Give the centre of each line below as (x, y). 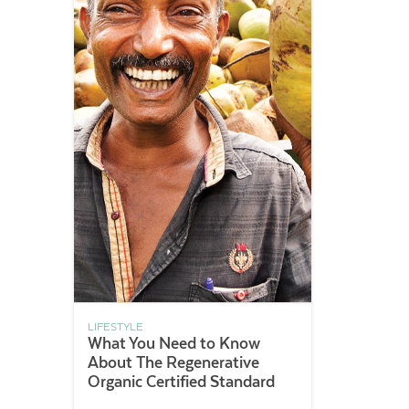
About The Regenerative (173, 362)
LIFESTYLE (115, 327)
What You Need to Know (173, 343)
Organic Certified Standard (181, 382)
